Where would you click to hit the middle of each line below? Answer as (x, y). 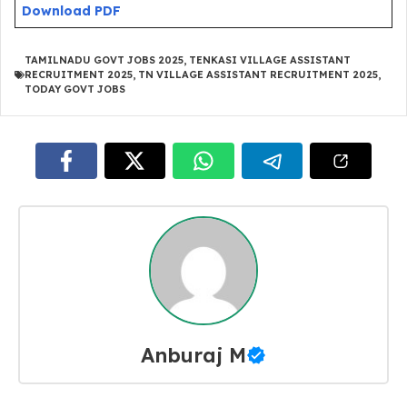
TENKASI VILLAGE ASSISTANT (270, 60)
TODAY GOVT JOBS (75, 89)
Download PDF (71, 11)
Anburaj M (194, 355)
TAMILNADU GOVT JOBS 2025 (104, 60)
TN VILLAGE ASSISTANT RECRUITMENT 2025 (258, 74)
